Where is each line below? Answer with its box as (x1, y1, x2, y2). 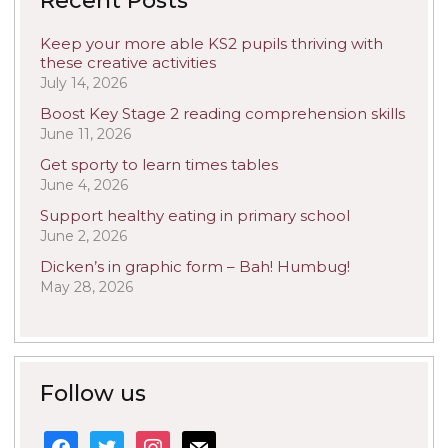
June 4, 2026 (40, 175, 128, 194)
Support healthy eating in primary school (40, 205, 350, 225)
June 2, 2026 (40, 226, 127, 245)
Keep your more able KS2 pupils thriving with (40, 33, 383, 53)
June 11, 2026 (40, 124, 131, 143)
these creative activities (40, 52, 216, 72)
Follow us (40, 379, 146, 407)
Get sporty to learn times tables (40, 154, 278, 174)
